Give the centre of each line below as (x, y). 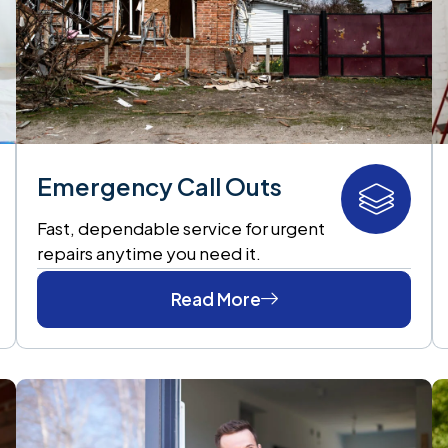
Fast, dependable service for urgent (180, 227)
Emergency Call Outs (159, 185)
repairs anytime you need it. (148, 252)
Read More (215, 298)
